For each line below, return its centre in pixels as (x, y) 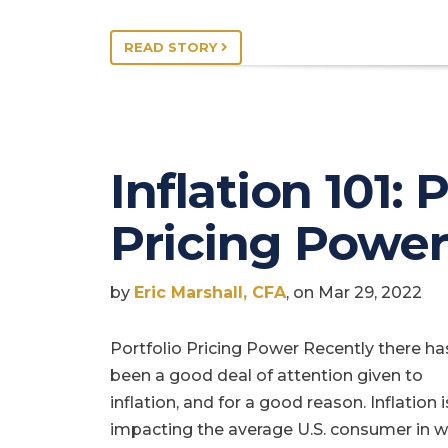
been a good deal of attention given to (266, 376)
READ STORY (172, 47)
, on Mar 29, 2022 (354, 293)
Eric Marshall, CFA (210, 293)
